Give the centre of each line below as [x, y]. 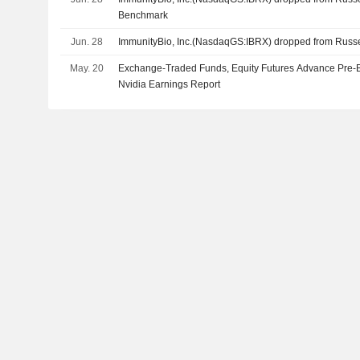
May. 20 [86, 68]
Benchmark [143, 15]
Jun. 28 [86, 41]
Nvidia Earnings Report [170, 84]
